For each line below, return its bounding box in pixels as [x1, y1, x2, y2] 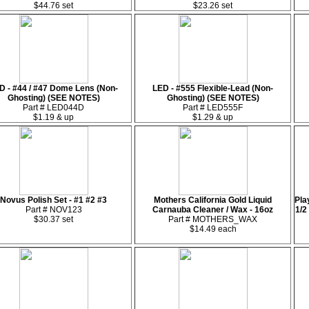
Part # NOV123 [25, 205, 82, 215]
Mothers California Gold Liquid [154, 195, 272, 205]
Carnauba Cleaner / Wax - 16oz [152, 205, 273, 215]
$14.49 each [189, 224, 237, 234]
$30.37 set [34, 215, 73, 224]
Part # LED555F [183, 103, 243, 112]
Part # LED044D [23, 103, 84, 112]
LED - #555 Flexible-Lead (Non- [152, 83, 273, 93]
